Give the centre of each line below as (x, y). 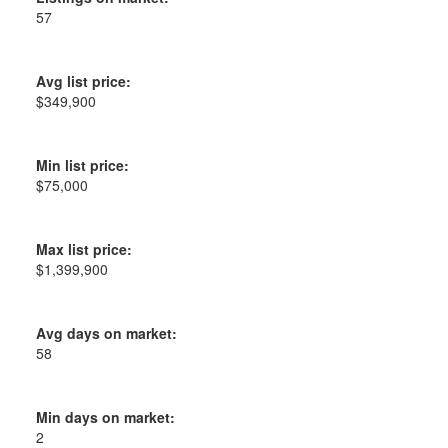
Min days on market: (105, 416)
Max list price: (83, 248)
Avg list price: (83, 80)
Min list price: (82, 164)
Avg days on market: (106, 332)
